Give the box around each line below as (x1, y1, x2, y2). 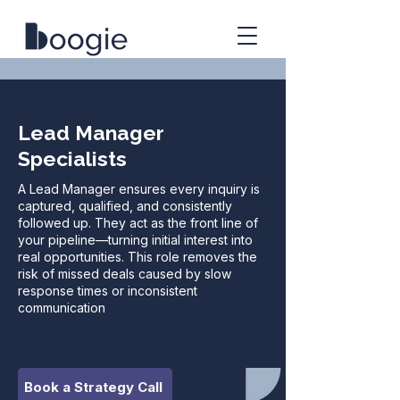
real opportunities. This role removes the (18, 249, 257, 264)
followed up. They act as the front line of (18, 215, 258, 230)
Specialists (18, 146, 127, 171)
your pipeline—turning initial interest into (18, 232, 253, 247)
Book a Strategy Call (24, 378, 162, 396)
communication (18, 300, 105, 315)
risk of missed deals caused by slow (18, 266, 231, 281)
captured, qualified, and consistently (18, 198, 232, 213)
